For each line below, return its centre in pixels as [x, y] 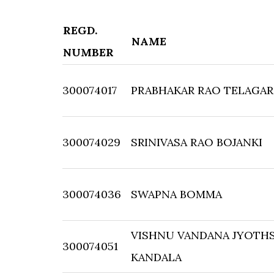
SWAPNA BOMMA [176, 194]
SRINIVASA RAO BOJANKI [197, 142]
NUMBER [88, 52]
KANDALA [156, 257]
